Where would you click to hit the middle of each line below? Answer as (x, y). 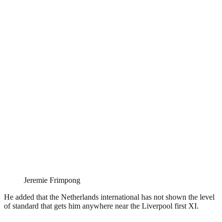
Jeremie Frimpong (52, 180)
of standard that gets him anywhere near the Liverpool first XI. (101, 206)
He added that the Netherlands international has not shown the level (109, 197)
